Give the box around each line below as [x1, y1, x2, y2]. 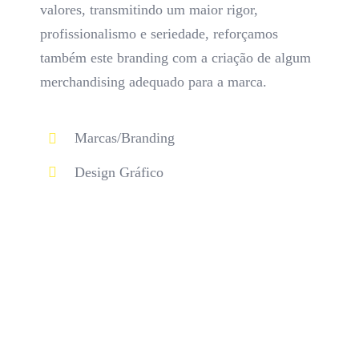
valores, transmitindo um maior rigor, [39, 2, 258, 18]
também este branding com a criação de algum [39, 50, 311, 67]
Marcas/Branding [75, 130, 175, 147]
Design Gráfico [75, 164, 164, 181]
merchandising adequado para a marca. [39, 74, 267, 91]
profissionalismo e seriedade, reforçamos [39, 26, 278, 42]
